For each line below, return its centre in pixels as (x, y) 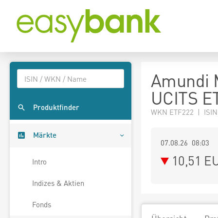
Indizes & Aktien (58, 183)
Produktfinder (56, 107)
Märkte (45, 135)
